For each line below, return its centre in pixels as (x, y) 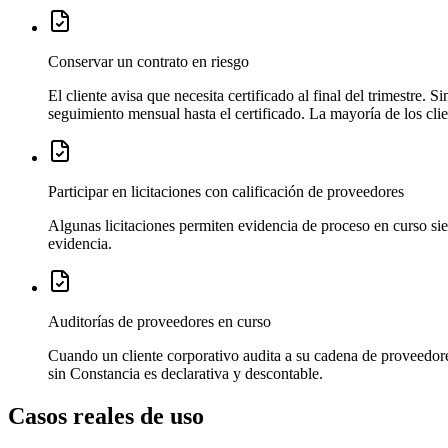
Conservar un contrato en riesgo (148, 62)
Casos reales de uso (106, 416)
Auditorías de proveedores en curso (159, 322)
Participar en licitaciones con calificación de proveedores (226, 192)
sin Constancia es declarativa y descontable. (185, 374)
